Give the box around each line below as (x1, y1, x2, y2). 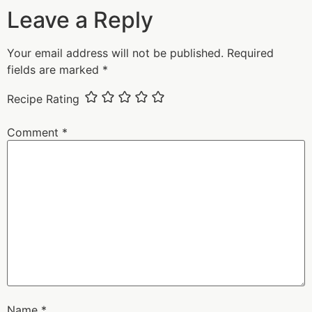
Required (227, 46, 274, 61)
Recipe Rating (7, 91, 79, 106)
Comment (7, 125, 62, 140)
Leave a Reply (7, 6, 153, 34)
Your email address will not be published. (7, 46, 224, 61)
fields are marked (7, 63, 102, 77)
